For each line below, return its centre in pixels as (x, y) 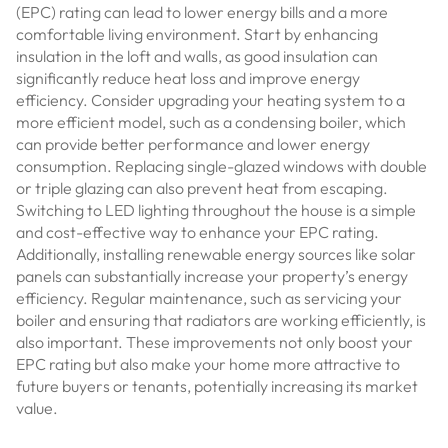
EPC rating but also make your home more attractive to (208, 364)
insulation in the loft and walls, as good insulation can (197, 56)
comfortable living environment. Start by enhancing (197, 34)
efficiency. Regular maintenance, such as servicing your (209, 298)
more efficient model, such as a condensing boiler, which (211, 122)
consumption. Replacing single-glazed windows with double (221, 166)
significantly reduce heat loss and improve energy (188, 78)
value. (37, 408)
